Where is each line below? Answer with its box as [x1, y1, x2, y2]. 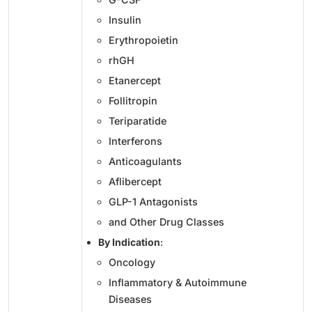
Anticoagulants [109, 155, 182, 167]
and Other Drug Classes [109, 215, 224, 228]
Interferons [109, 134, 162, 147]
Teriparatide [109, 114, 166, 127]
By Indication [98, 235, 160, 248]
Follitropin [109, 94, 157, 107]
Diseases [109, 292, 152, 305]
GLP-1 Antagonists [109, 195, 198, 208]
